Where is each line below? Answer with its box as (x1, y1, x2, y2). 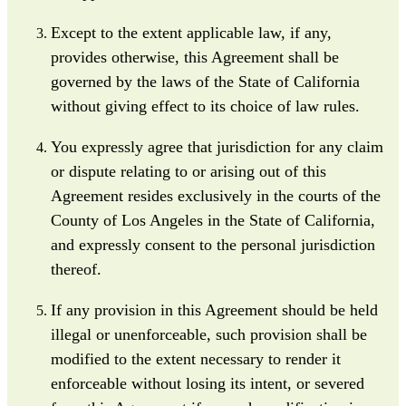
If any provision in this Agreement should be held (51, 300, 378, 319)
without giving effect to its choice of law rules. (51, 96, 360, 115)
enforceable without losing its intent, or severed (51, 373, 364, 392)
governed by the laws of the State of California (51, 72, 360, 91)
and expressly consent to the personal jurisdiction (51, 235, 375, 254)
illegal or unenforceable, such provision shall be (51, 324, 367, 343)
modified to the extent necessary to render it (51, 349, 341, 368)
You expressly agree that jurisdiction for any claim (51, 137, 383, 156)
